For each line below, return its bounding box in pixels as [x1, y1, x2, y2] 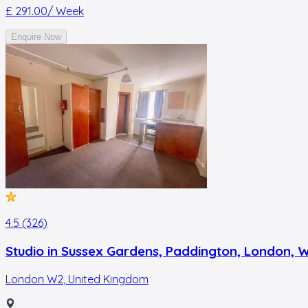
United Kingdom [68, 272, 148, 286]
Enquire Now [11, 32, 61, 43]
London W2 [5, 272, 63, 286]
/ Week [47, 4, 84, 19]
